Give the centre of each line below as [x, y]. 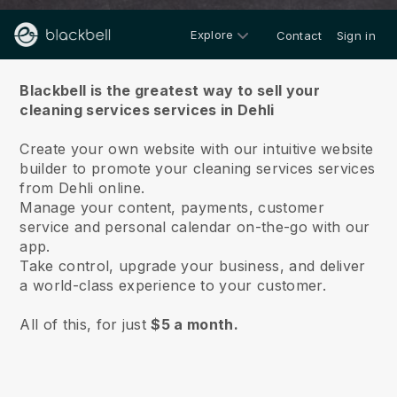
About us [198, 51]
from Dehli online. [85, 188]
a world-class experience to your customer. [173, 285]
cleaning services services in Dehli [147, 110]
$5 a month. [195, 324]
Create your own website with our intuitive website [197, 149]
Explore [212, 34]
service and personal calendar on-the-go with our [195, 227]
